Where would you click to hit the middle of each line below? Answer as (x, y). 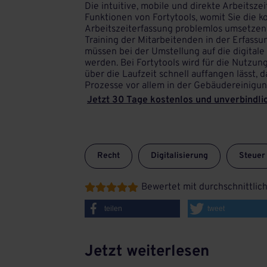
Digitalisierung (179, 156)
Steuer (252, 156)
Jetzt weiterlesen (147, 252)
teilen (113, 209)
